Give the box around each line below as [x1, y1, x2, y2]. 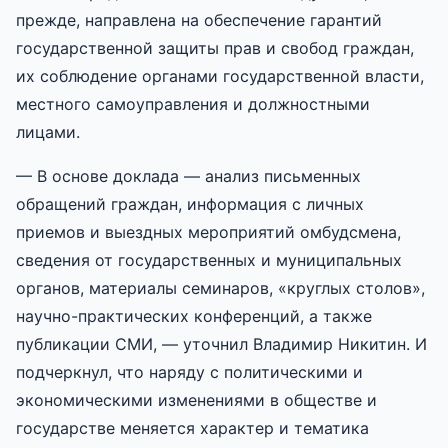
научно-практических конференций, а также [16, 305, 372, 326]
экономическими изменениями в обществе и [16, 389, 377, 410]
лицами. [16, 121, 80, 142]
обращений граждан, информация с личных [16, 193, 364, 214]
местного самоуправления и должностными [16, 93, 370, 114]
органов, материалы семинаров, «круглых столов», [16, 277, 425, 298]
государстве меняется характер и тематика [16, 417, 369, 438]
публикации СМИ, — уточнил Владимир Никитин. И [16, 333, 427, 354]
